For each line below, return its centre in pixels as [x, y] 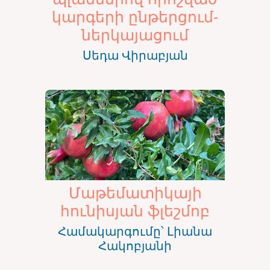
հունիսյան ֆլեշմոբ [135, 211]
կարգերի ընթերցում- [135, 16]
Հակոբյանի [135, 246]
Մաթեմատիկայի [135, 193]
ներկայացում [135, 34]
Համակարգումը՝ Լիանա [135, 231]
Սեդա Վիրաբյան [135, 55]
